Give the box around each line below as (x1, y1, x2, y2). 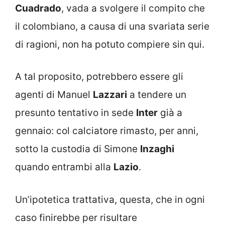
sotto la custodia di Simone (15, 143, 140, 155)
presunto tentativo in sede (15, 107, 136, 119)
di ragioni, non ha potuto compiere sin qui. (15, 38, 204, 50)
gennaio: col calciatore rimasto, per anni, (15, 125, 198, 137)
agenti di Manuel (15, 89, 93, 100)
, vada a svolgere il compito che (61, 2, 205, 14)
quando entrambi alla (15, 161, 114, 173)
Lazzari (93, 89, 127, 100)
